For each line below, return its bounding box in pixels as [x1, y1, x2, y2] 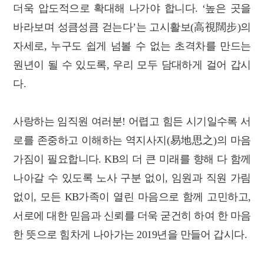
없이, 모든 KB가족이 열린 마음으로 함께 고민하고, [13, 190, 251, 203]
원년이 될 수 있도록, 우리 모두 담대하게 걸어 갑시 [13, 58, 251, 71]
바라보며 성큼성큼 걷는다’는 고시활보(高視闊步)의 [13, 21, 251, 33]
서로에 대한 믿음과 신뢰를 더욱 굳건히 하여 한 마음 [13, 209, 251, 222]
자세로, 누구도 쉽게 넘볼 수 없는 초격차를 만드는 [13, 39, 251, 52]
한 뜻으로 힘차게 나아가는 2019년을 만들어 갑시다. [13, 228, 247, 240]
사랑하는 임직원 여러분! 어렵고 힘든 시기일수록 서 [13, 115, 251, 127]
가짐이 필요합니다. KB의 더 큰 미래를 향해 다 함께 [13, 153, 251, 165]
